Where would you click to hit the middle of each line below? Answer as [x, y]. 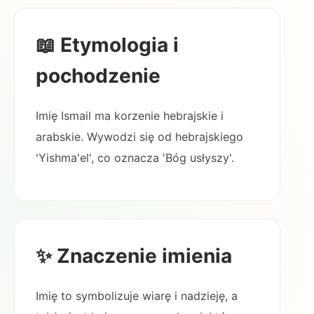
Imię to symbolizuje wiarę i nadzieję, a [137, 296]
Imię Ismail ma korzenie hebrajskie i [130, 116]
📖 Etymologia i [107, 45]
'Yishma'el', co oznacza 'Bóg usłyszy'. [135, 158]
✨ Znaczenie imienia [134, 256]
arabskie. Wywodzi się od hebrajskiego [139, 137]
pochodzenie [98, 76]
